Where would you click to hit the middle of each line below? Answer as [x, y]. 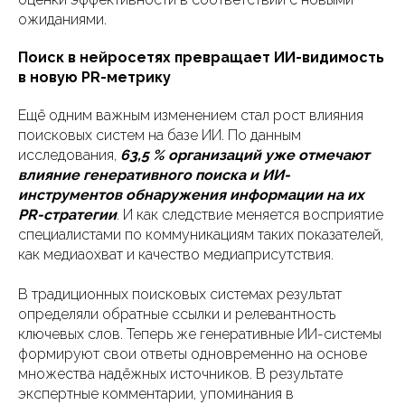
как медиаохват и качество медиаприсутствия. [176, 254]
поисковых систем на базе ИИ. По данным [160, 135]
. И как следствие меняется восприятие [250, 215]
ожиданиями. [62, 19]
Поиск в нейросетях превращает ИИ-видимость [201, 57]
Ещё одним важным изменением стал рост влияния [191, 115]
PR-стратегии [67, 215]
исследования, [69, 155]
